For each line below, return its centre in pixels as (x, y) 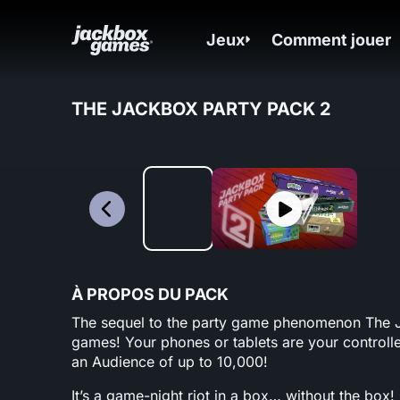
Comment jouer (332, 39)
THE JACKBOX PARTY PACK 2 (201, 109)
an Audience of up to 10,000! (170, 361)
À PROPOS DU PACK (150, 294)
